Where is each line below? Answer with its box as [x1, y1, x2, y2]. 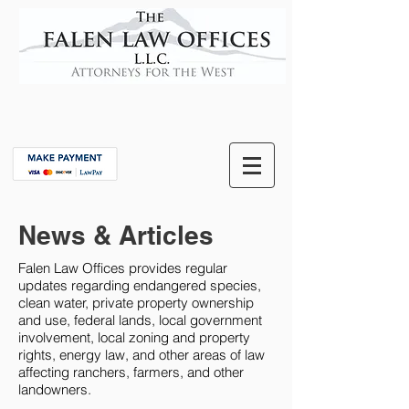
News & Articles [18, 220, 214, 250]
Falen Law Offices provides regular [18, 259, 227, 277]
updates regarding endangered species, [18, 277, 261, 294]
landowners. [18, 381, 91, 398]
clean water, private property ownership [18, 294, 254, 311]
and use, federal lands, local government [18, 311, 262, 329]
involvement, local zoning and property [18, 329, 250, 346]
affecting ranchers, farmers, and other [18, 363, 244, 381]
